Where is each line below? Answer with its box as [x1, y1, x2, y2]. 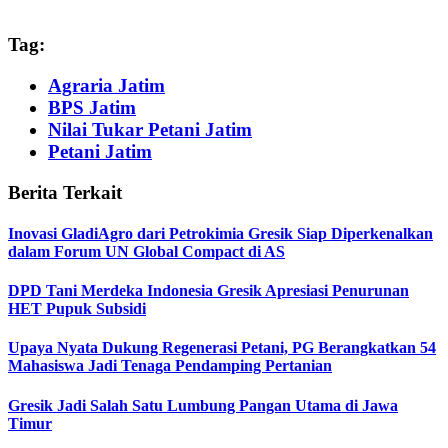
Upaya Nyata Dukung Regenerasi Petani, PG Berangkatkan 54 [8, 339, 436, 357]
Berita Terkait [8, 181, 122, 203]
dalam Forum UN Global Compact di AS [8, 242, 285, 260]
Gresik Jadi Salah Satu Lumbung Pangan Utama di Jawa [8, 396, 398, 414]
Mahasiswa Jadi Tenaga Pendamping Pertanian [8, 357, 332, 375]
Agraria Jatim [48, 74, 165, 96]
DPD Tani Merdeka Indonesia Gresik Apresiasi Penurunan [8, 282, 409, 300]
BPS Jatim [48, 96, 136, 118]
